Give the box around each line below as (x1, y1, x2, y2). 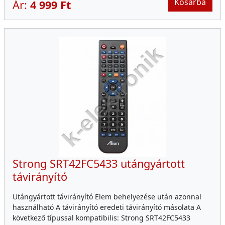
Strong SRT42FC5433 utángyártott (13, 156, 185, 171)
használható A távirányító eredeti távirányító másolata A (13, 202, 201, 212)
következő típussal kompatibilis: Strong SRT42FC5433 (13, 213, 190, 223)
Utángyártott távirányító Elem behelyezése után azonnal (13, 192, 201, 202)
